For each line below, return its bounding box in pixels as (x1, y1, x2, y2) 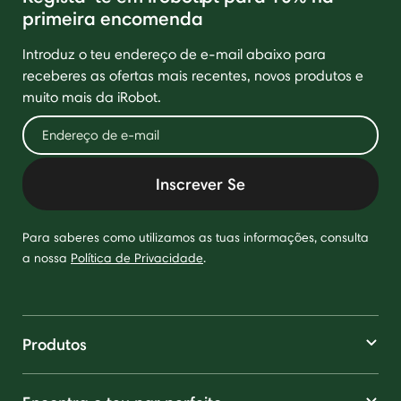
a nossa (22, 250, 71, 266)
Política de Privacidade (71, 250, 203, 266)
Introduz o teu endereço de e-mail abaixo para (22, 46, 326, 63)
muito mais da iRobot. (22, 89, 161, 106)
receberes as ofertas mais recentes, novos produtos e (22, 67, 363, 84)
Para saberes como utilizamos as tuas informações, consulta (22, 229, 369, 245)
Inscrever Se (156, 174, 245, 194)
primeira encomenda (22, 7, 203, 30)
